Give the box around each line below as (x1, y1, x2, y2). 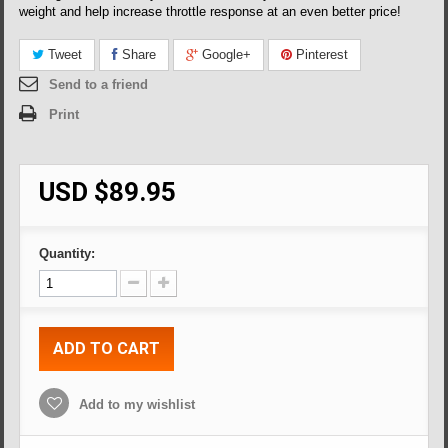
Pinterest (292, 47, 349, 62)
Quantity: (39, 246, 96, 261)
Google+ (198, 47, 252, 62)
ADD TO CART (53, 339, 161, 358)
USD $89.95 (39, 177, 177, 207)
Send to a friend (49, 77, 149, 92)
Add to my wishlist (75, 397, 196, 412)
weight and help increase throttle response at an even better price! (19, 4, 402, 19)
